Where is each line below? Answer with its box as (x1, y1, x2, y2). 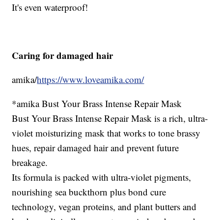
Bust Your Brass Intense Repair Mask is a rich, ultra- (12, 111, 208, 124)
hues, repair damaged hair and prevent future (12, 141, 179, 154)
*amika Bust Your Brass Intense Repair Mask (12, 97, 182, 110)
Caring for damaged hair (12, 48, 113, 62)
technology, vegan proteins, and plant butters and (12, 200, 197, 213)
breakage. (12, 156, 48, 168)
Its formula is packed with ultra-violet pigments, (12, 170, 192, 183)
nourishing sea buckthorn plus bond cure (12, 185, 166, 198)
